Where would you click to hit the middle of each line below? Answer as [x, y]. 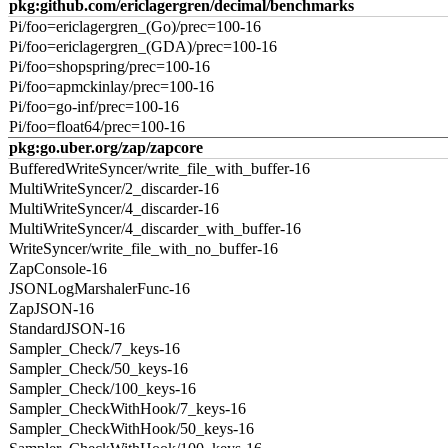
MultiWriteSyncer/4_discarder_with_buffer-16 [155, 228]
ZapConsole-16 [58, 268]
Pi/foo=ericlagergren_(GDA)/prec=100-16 [143, 46]
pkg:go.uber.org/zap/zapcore [106, 147]
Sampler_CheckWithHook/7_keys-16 [127, 408]
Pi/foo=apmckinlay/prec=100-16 [111, 86]
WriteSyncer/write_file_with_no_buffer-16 [143, 248]
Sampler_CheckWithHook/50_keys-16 [131, 428]
